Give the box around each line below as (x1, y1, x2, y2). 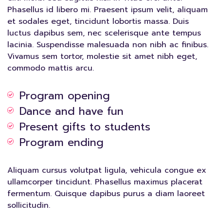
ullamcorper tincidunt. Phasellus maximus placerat (7, 176, 202, 188)
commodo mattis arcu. (7, 62, 94, 74)
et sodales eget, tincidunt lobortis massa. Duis (7, 16, 189, 27)
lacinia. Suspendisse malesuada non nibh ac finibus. (7, 39, 208, 51)
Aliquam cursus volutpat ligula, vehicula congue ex (7, 164, 206, 176)
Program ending (19, 134, 104, 150)
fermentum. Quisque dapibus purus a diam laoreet (7, 188, 205, 200)
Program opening (19, 88, 110, 104)
